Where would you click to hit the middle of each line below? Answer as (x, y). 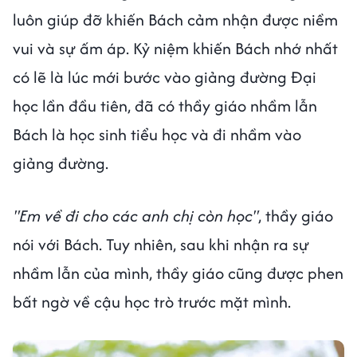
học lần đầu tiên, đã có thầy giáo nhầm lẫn (165, 105)
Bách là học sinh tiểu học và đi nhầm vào (157, 134)
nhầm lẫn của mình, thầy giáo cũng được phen (178, 273)
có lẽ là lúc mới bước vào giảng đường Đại (165, 76)
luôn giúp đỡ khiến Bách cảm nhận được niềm (175, 19)
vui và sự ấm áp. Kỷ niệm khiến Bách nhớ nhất (175, 48)
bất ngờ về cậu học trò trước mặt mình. (154, 301)
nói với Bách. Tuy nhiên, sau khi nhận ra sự (161, 244)
